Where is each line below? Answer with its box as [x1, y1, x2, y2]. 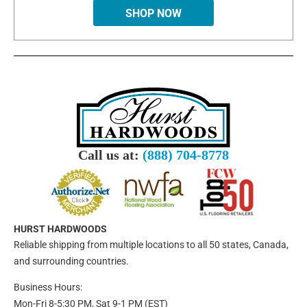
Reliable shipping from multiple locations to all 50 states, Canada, [14, 239, 288, 251]
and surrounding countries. [14, 256, 129, 267]
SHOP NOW [125, 7, 182, 21]
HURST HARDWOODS [14, 223, 107, 235]
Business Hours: [14, 282, 82, 293]
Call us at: [78, 147, 143, 163]
